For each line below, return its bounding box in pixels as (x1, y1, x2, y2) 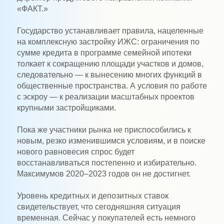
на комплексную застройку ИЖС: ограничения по (16, 37, 199, 46)
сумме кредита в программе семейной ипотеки (16, 48, 191, 57)
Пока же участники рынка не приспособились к (16, 125, 191, 134)
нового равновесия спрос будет (16, 147, 134, 156)
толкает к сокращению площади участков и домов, (16, 59, 203, 68)
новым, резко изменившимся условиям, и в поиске (16, 136, 205, 145)
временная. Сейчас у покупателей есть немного (16, 213, 195, 222)
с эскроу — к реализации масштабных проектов (16, 92, 194, 101)
